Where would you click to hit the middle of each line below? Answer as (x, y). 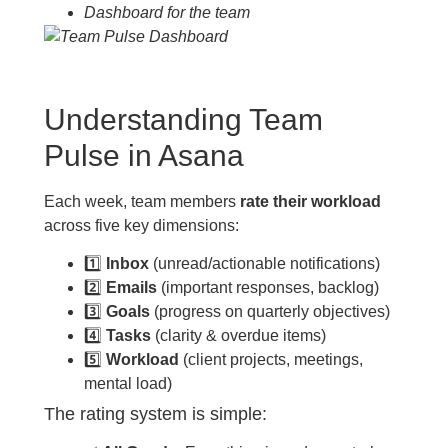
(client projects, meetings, (270, 359)
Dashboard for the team (166, 12)
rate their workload (310, 201)
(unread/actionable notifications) (264, 263)
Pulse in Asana (143, 155)
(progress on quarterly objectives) (269, 311)
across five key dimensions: (141, 225)
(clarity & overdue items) (238, 335)
